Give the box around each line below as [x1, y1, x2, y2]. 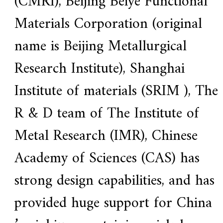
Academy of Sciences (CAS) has [14, 145, 200, 172]
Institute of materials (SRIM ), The [14, 78, 218, 105]
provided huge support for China [14, 190, 212, 217]
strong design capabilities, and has [14, 168, 215, 195]
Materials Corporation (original [14, 11, 202, 38]
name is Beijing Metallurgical [14, 33, 187, 60]
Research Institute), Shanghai [14, 56, 185, 83]
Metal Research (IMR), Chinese [14, 123, 198, 150]
